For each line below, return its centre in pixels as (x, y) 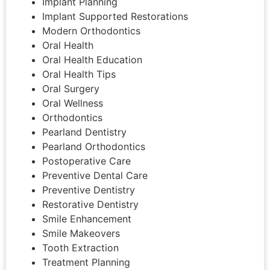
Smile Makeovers (81, 233)
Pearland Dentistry (84, 132)
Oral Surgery (71, 89)
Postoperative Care (86, 161)
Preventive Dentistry (89, 190)
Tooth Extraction (80, 248)
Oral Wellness (73, 103)
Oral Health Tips (79, 74)
